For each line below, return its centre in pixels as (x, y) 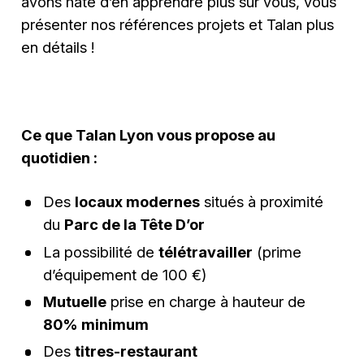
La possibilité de (100, 251)
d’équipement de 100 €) (124, 274)
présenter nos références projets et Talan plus (178, 24)
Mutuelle (74, 301)
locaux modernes (137, 202)
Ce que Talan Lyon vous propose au (149, 135)
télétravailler (205, 251)
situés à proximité (261, 202)
